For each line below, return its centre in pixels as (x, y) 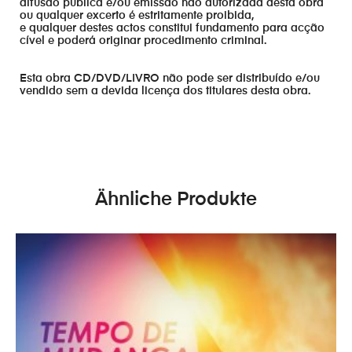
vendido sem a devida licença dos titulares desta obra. (165, 91)
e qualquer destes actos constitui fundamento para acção (172, 29)
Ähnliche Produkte (176, 200)
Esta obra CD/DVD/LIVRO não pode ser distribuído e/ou (170, 78)
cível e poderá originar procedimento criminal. (143, 41)
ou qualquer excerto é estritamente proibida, (137, 16)
